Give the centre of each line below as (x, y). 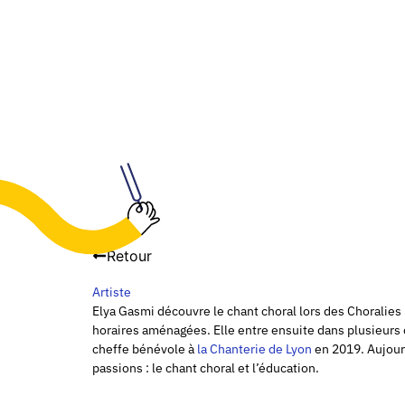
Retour (129, 255)
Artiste (112, 292)
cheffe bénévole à (145, 348)
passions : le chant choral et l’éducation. (206, 367)
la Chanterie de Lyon (254, 348)
